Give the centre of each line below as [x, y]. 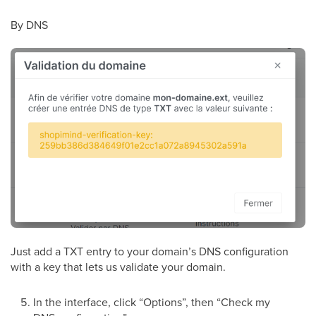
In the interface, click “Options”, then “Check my [152, 302]
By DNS [29, 24]
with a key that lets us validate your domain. [118, 266]
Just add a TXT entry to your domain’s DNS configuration [150, 251]
